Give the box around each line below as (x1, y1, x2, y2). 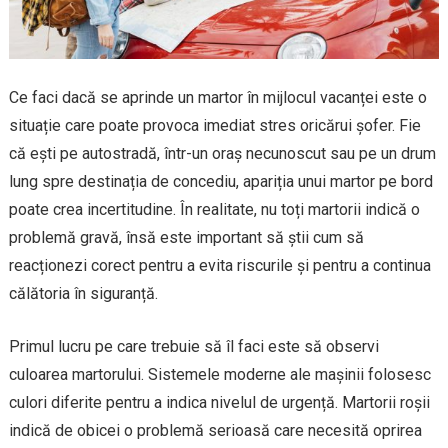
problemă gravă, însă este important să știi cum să (8, 227, 364, 247)
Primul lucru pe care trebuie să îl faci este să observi (8, 336, 379, 356)
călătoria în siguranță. (8, 283, 158, 303)
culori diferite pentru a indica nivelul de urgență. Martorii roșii (8, 392, 430, 412)
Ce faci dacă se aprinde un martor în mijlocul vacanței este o (8, 87, 427, 107)
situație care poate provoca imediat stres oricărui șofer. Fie (8, 115, 421, 135)
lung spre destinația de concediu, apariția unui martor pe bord (8, 171, 433, 191)
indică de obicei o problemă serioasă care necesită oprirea (8, 420, 422, 440)
